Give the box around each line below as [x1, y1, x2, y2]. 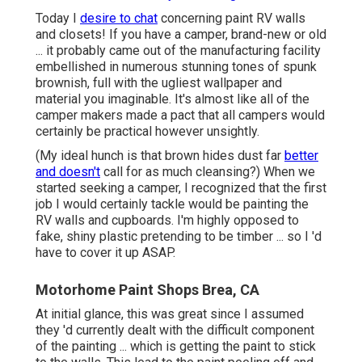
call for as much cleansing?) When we [100, 163, 315, 179]
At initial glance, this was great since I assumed [36, 305, 304, 322]
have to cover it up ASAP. [36, 244, 175, 260]
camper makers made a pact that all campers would [36, 107, 325, 123]
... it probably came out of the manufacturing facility [36, 42, 321, 58]
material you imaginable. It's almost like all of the [36, 90, 309, 107]
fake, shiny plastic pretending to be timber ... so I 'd [36, 228, 322, 244]
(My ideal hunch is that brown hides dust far [36, 147, 284, 163]
